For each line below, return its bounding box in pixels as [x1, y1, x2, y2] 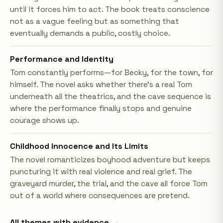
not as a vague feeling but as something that [10, 16, 179, 26]
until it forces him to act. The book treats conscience [10, 4, 210, 14]
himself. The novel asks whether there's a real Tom [10, 80, 192, 90]
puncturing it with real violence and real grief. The [10, 167, 192, 177]
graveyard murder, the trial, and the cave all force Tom [10, 179, 208, 189]
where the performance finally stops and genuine [10, 104, 192, 113]
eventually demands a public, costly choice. [10, 28, 170, 38]
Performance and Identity [10, 54, 113, 64]
